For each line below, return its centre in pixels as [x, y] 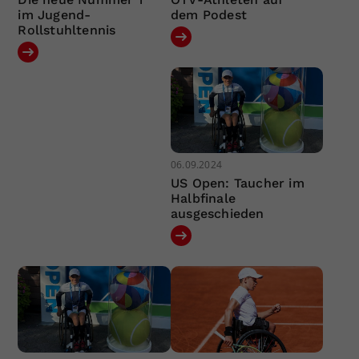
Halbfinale [203, 199]
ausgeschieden [217, 214]
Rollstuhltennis [67, 30]
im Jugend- [54, 14]
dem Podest [208, 14]
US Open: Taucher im [237, 184]
